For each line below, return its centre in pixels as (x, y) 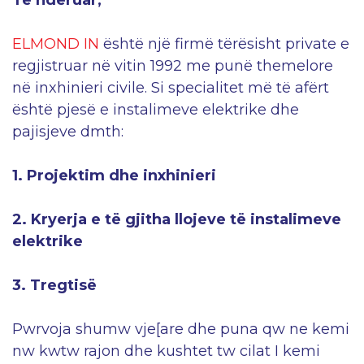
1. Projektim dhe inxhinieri (114, 176)
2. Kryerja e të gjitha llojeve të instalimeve (177, 220)
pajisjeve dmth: (68, 132)
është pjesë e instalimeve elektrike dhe (156, 110)
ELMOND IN (56, 44)
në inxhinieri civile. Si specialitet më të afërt (171, 88)
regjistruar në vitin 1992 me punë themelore (173, 66)
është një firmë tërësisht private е (224, 44)
